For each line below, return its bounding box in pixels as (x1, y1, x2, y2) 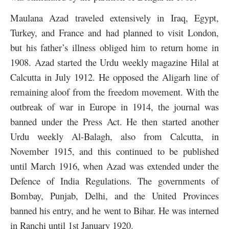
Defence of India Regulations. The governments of (10, 174, 219, 188)
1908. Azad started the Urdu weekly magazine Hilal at (10, 56, 219, 69)
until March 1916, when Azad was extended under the (10, 159, 219, 173)
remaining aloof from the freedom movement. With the (10, 85, 219, 99)
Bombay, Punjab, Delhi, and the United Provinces (10, 189, 219, 202)
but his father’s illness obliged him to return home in (10, 41, 219, 54)
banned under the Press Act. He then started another (10, 115, 219, 128)
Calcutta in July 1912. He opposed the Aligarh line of (10, 71, 219, 84)
